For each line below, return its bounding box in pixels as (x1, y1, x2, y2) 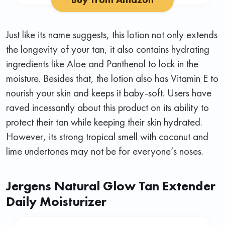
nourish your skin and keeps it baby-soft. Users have (6, 85, 211, 99)
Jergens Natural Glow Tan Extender (6, 177, 215, 194)
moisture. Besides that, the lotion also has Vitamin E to (6, 71, 218, 85)
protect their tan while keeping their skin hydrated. (6, 115, 202, 129)
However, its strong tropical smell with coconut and (6, 129, 208, 143)
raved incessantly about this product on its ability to (6, 100, 209, 114)
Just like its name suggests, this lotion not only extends (6, 27, 217, 41)
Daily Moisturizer (6, 192, 106, 210)
